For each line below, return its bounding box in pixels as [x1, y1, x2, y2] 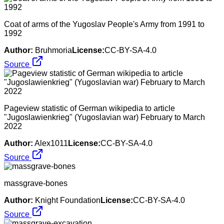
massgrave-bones [4, 178, 67, 187]
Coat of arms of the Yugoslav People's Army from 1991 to [4, 19, 204, 28]
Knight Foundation [35, 195, 100, 204]
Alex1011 [34, 138, 68, 147]
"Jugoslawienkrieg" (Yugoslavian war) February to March [4, 112, 205, 121]
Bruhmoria [35, 45, 72, 54]
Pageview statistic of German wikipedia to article [4, 103, 175, 112]
